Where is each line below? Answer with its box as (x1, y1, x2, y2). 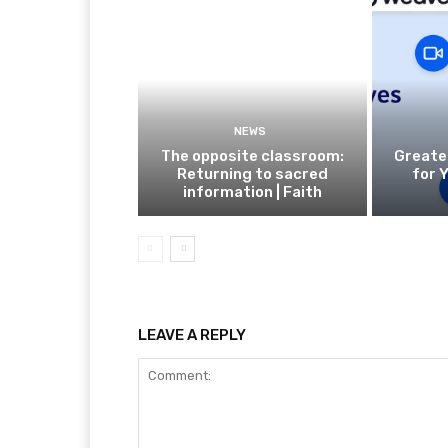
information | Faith (182, 183, 322, 202)
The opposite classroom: (160, 147, 344, 166)
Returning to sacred (176, 165, 328, 184)
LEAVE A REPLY (138, 326, 246, 345)
